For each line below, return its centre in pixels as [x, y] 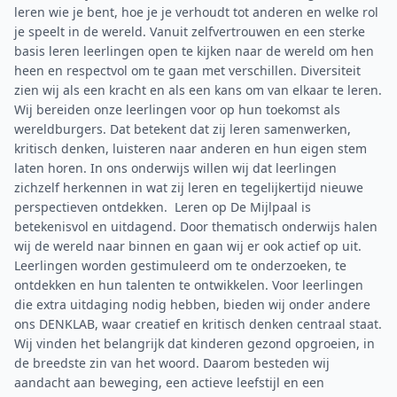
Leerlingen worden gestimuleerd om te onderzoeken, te [180, 265]
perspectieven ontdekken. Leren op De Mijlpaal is [163, 207]
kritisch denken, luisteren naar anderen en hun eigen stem [191, 148]
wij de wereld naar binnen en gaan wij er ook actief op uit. [188, 246]
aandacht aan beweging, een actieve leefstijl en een [169, 382]
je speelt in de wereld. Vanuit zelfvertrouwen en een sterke [190, 31]
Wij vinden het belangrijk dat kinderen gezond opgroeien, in [195, 343]
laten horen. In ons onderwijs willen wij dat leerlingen [175, 168]
